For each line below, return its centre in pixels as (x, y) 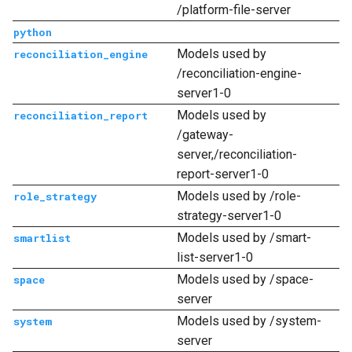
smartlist (42, 238)
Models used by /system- (249, 321)
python (33, 32)
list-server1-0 (215, 257)
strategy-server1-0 (229, 216)
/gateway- (205, 135)
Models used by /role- (239, 196)
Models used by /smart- (244, 238)
